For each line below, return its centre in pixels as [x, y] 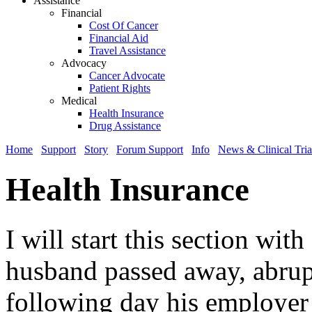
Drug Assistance [125, 126]
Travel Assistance [127, 50]
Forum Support [150, 149]
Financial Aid [119, 38]
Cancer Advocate [127, 76]
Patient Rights [120, 88]
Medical [79, 101]
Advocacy [84, 63]
